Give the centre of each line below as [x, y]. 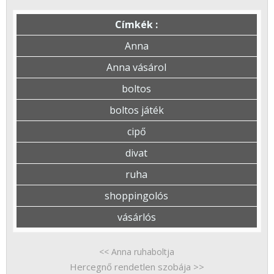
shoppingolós [137, 196]
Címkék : [137, 25]
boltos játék [136, 110]
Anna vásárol [137, 68]
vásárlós [136, 217]
